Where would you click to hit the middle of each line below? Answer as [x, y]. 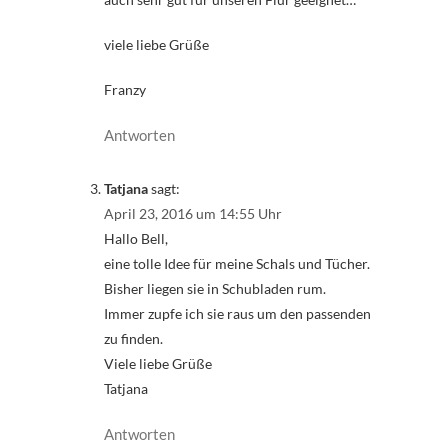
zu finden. [133, 339]
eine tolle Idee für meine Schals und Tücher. [237, 264]
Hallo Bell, [136, 239]
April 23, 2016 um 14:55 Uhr [193, 214]
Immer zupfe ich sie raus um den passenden [237, 314]
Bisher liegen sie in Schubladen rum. [215, 289]
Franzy [125, 89]
